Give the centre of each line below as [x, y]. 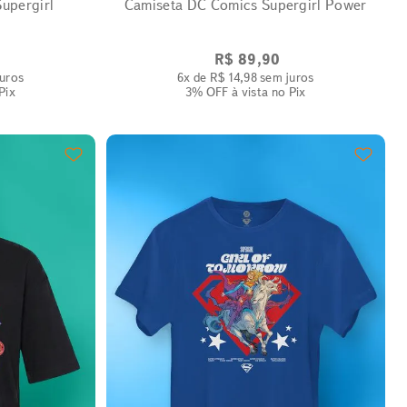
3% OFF [207, 91]
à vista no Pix [267, 91]
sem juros [285, 77]
